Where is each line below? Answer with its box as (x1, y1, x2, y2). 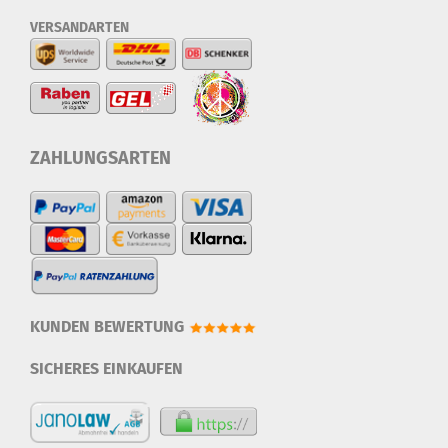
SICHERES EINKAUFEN (30, 359, 183, 378)
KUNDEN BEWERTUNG (30, 317, 184, 336)
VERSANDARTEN (30, 19, 132, 36)
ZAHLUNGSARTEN (30, 147, 171, 169)
